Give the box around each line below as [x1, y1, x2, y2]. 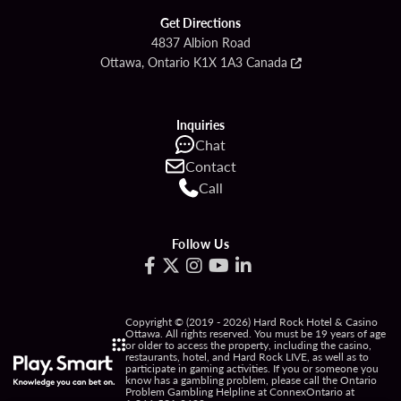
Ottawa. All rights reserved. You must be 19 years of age [125, 325, 386, 341]
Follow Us [171, 234, 230, 252]
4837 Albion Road [150, 32, 251, 51]
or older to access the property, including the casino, [125, 337, 371, 353]
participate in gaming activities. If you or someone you [125, 360, 379, 376]
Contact [184, 155, 236, 176]
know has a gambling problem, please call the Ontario [125, 371, 377, 388]
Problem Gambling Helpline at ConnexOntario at [125, 383, 357, 399]
